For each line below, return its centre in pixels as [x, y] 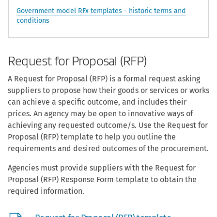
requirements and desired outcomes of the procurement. [108, 148]
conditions [33, 20]
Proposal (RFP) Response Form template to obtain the [102, 179]
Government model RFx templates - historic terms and [101, 11]
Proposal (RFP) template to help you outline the [92, 137]
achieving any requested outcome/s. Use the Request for [108, 125]
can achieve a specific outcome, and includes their [97, 102]
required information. [46, 191]
